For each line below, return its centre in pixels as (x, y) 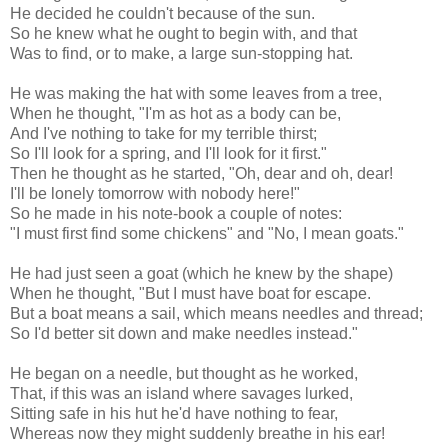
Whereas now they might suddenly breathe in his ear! (197, 433)
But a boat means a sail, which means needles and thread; (216, 313)
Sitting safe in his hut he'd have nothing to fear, (174, 413)
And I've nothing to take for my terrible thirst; (163, 133)
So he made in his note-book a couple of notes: (176, 213)
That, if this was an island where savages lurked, (181, 393)
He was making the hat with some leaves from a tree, (196, 93)
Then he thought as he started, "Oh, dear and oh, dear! (201, 173)
